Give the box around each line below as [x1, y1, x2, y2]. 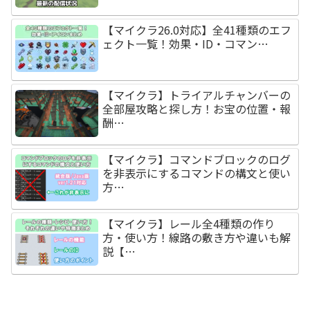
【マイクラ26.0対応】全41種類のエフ [102, 21, 292, 39]
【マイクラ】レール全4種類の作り [102, 215, 275, 232]
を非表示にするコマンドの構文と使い [102, 165, 291, 181]
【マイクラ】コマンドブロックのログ [102, 151, 291, 167]
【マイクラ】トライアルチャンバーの [102, 86, 291, 103]
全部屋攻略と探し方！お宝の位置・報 [102, 100, 291, 117]
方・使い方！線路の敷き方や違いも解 [102, 229, 291, 246]
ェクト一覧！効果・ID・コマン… [102, 35, 269, 53]
